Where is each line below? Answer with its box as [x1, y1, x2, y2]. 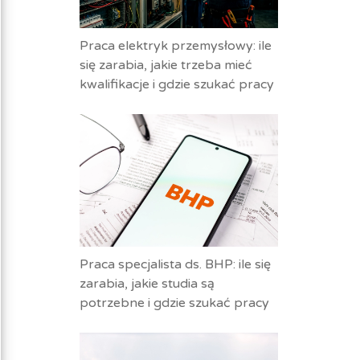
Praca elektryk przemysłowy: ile [79, 38, 272, 54]
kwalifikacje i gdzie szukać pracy [79, 76, 274, 92]
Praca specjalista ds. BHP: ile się [79, 256, 271, 272]
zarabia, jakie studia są [79, 276, 215, 292]
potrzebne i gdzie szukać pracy [79, 295, 269, 311]
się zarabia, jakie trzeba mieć [79, 57, 252, 73]
